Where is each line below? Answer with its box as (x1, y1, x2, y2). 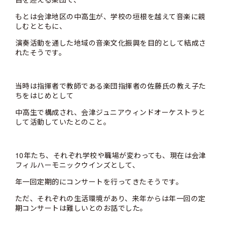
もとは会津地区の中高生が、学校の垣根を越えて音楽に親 (15, 11, 206, 21)
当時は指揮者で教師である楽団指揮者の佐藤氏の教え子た (15, 81, 206, 91)
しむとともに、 (15, 21, 67, 31)
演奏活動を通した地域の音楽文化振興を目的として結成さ (15, 37, 206, 48)
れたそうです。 (15, 47, 66, 57)
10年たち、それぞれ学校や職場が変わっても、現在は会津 (15, 150, 206, 160)
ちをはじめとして (15, 90, 74, 100)
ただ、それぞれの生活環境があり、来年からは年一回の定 (15, 193, 206, 203)
